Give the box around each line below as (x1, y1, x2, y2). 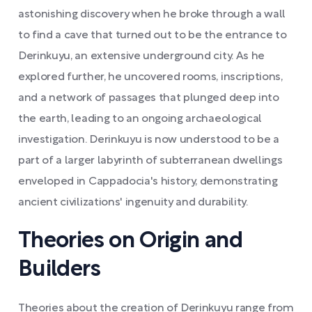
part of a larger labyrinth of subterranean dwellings (18, 156, 283, 166)
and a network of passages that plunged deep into (18, 93, 279, 103)
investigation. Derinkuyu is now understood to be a (18, 135, 279, 145)
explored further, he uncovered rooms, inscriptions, (18, 72, 283, 82)
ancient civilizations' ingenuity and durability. (18, 198, 248, 208)
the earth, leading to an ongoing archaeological (18, 114, 262, 124)
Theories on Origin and (18, 231, 242, 251)
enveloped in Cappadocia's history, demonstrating (18, 177, 278, 187)
